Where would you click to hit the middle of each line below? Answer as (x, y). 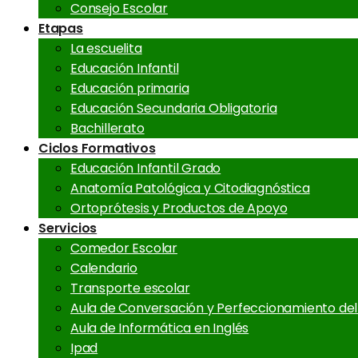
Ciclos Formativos (97, 148)
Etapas (61, 28)
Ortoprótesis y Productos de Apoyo (179, 208)
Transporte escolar (130, 288)
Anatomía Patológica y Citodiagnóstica (190, 188)
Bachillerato (107, 128)
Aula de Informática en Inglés (160, 328)
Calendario (104, 268)
